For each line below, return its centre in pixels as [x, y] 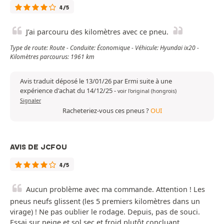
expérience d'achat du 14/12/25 [67, 91]
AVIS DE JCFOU [38, 147]
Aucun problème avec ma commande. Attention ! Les [115, 189]
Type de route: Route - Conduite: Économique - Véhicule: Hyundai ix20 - [104, 48]
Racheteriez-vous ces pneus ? [106, 111]
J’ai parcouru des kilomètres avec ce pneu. [97, 32]
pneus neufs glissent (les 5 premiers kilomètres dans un [105, 201]
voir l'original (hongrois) [147, 91]
